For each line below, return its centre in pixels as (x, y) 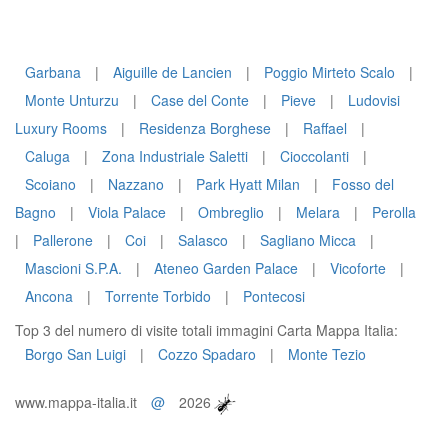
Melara (318, 212)
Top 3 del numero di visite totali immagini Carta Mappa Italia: (206, 330)
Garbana (53, 72)
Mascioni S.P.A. (73, 268)
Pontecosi (274, 296)
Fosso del (363, 184)
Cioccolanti (314, 156)
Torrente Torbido (158, 296)
